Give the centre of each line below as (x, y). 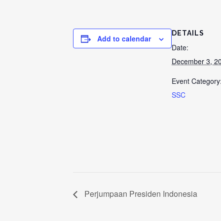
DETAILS (188, 33)
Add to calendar (124, 38)
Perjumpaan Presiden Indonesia (140, 193)
